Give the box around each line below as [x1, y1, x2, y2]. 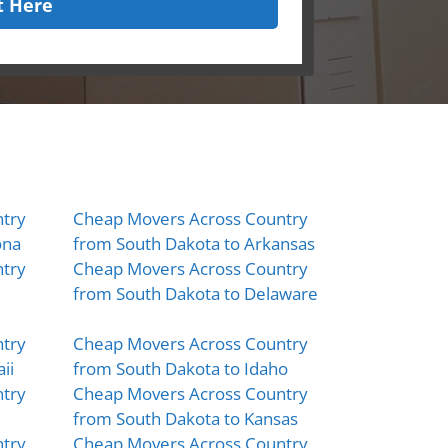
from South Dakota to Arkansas [72, 231, 315, 255]
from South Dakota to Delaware [72, 281, 318, 305]
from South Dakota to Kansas [72, 406, 298, 430]
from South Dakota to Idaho [72, 356, 288, 380]
